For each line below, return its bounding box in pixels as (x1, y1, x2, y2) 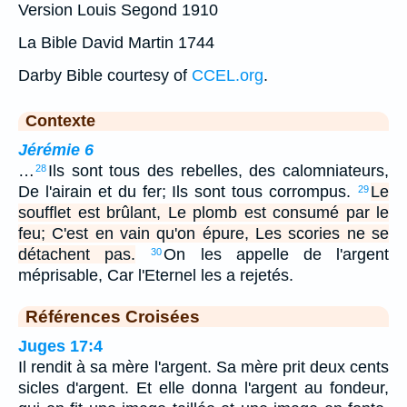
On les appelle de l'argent (164, 244, 390, 263)
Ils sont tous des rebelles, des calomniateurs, (48, 161, 389, 180)
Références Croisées (25, 305, 200, 326)
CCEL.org (192, 65, 263, 84)
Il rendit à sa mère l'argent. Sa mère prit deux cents (18, 357, 389, 376)
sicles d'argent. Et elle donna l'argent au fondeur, (18, 378, 389, 397)
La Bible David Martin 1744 (18, 33, 214, 52)
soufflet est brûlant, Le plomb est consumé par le (18, 203, 389, 222)
